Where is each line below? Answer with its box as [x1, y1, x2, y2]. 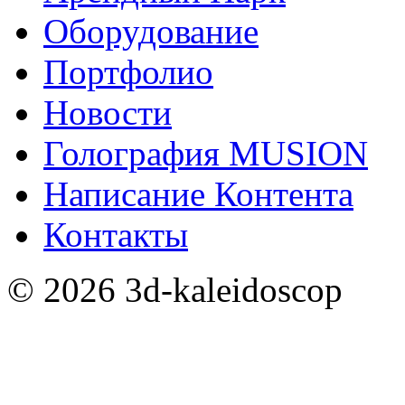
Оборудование [43, 11, 259, 51]
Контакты [43, 214, 188, 254]
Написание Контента [43, 174, 353, 213]
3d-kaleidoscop [116, 269, 343, 309]
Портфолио [43, 52, 213, 91]
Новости [43, 92, 172, 132]
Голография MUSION [43, 133, 368, 173]
